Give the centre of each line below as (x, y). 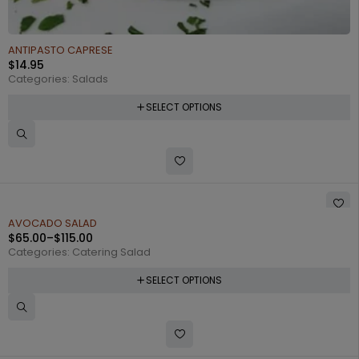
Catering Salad (111, 252)
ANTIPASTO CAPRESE (61, 50)
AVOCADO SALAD (52, 223)
